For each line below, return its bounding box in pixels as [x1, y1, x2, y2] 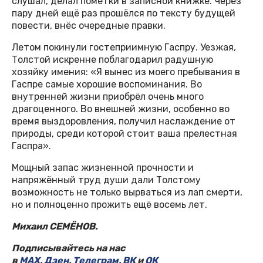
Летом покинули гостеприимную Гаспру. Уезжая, [12, 41, 236, 53]
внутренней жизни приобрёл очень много [12, 90, 204, 102]
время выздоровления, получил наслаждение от [12, 115, 235, 127]
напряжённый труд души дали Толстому [12, 174, 201, 186]
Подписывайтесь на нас [12, 242, 125, 254]
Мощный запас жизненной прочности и [12, 161, 194, 173]
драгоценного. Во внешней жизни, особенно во [12, 103, 230, 114]
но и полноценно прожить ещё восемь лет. [12, 198, 207, 210]
